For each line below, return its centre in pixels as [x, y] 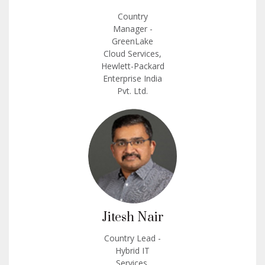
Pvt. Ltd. [132, 91]
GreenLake [132, 41]
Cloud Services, [132, 53]
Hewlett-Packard [132, 66]
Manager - [132, 28]
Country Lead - [132, 238]
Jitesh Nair [132, 217]
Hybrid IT [132, 250]
